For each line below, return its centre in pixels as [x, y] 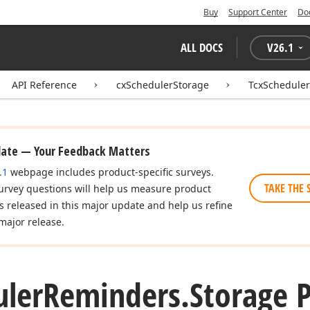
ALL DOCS [202, 47]
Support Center [258, 12]
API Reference [44, 85]
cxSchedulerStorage [163, 85]
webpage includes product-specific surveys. [111, 172]
